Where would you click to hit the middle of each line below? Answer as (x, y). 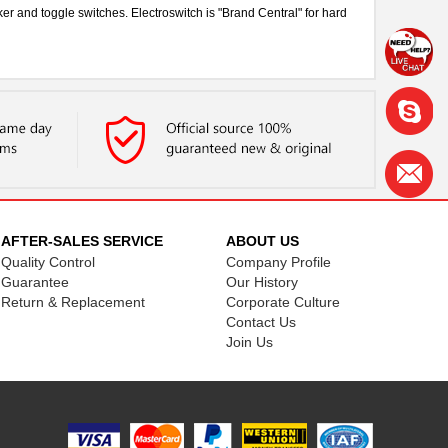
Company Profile (278, 262)
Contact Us (260, 322)
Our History (261, 282)
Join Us (249, 342)
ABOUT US (262, 241)
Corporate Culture (282, 302)
